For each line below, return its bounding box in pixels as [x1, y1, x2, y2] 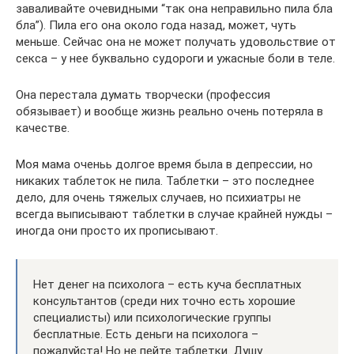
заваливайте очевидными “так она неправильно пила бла [16, 2, 333, 16]
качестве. [16, 121, 70, 135]
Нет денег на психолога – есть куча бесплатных [33, 277, 301, 292]
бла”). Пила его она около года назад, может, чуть [16, 18, 296, 32]
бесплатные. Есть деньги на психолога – [33, 327, 258, 341]
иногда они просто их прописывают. [16, 224, 218, 238]
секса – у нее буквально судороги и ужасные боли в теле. [16, 51, 335, 66]
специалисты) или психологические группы [33, 311, 271, 325]
